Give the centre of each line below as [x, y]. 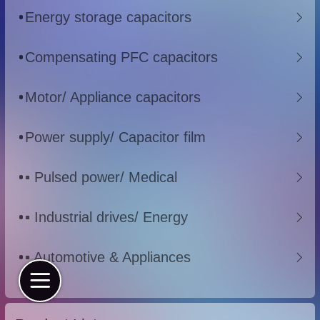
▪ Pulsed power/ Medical [101, 177]
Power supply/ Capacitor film [115, 137]
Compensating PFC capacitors [121, 57]
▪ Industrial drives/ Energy [106, 217]
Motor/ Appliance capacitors [113, 97]
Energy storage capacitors [108, 17]
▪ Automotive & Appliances [108, 257]
